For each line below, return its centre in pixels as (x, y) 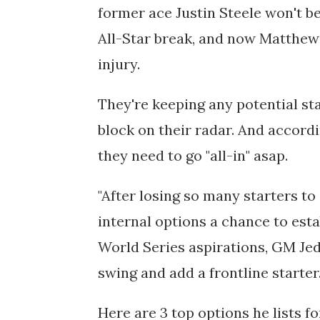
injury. (121, 64)
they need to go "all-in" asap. (193, 155)
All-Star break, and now (179, 38)
